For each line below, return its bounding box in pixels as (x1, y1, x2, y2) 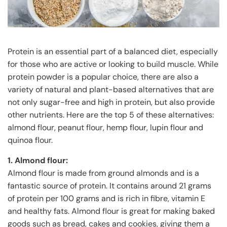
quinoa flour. (8, 134, 53, 145)
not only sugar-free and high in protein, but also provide (8, 96, 215, 107)
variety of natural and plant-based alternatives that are (8, 84, 214, 95)
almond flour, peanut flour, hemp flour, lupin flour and (8, 122, 203, 133)
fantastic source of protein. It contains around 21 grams (8, 180, 211, 191)
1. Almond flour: (8, 155, 68, 166)
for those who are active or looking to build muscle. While (8, 58, 218, 69)
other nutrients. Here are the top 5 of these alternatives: (8, 109, 214, 120)
